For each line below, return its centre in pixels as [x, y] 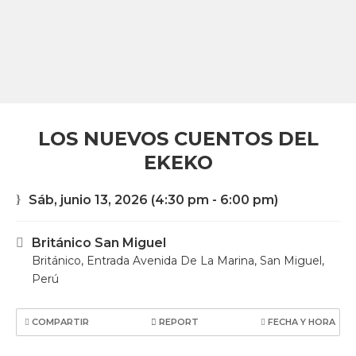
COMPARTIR [59, 322]
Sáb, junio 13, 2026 [88, 200]
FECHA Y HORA [300, 322]
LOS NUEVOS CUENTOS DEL [178, 139]
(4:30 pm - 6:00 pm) [213, 200]
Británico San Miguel [99, 243]
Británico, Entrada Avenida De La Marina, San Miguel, [178, 261]
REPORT [178, 322]
